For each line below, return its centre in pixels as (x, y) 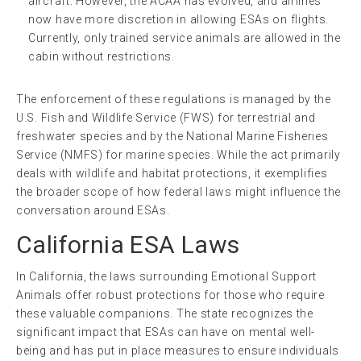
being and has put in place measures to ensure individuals (178, 350)
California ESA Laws (128, 244)
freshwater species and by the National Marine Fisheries (172, 136)
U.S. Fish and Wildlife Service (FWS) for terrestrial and (166, 117)
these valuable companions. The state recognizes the (165, 313)
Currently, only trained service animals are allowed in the (185, 37)
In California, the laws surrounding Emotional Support (167, 276)
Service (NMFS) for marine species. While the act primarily (178, 154)
